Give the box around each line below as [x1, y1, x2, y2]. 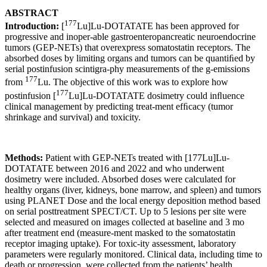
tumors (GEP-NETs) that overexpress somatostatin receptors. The [5, 42, 250, 52]
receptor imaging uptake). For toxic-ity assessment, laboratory [5, 238, 236, 249]
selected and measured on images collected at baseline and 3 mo [5, 216, 244, 227]
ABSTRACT [5, 7, 58, 18]
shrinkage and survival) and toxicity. [5, 111, 141, 122]
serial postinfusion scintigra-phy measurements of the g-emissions [5, 63, 250, 74]
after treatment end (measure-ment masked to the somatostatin [5, 227, 235, 238]
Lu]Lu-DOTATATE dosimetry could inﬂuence [69, 90, 244, 101]
